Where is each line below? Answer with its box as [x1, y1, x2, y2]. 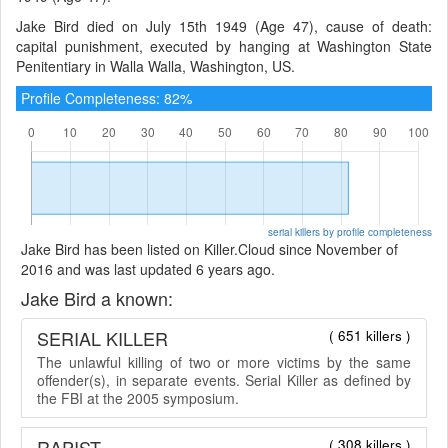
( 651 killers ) [329, 325, 411, 345]
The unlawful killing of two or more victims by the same [37, 351, 411, 372]
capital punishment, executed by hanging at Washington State [16, 35, 432, 56]
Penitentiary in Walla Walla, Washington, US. [16, 55, 295, 76]
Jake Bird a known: [21, 284, 173, 311]
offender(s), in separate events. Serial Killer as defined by [37, 369, 411, 390]
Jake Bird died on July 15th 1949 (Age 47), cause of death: [16, 15, 432, 36]
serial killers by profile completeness [268, 223, 432, 239]
